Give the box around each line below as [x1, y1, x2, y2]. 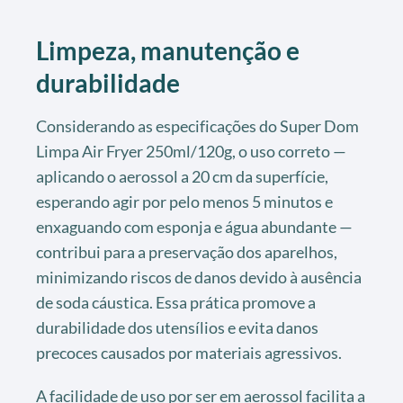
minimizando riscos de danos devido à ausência [36, 266, 362, 287]
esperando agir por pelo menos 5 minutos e [36, 191, 333, 211]
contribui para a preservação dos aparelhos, [36, 241, 337, 262]
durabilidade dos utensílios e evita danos [36, 317, 318, 337]
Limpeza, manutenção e [36, 34, 300, 66]
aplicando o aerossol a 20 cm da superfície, [36, 166, 328, 186]
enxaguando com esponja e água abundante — [36, 216, 353, 237]
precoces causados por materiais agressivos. [36, 342, 342, 363]
